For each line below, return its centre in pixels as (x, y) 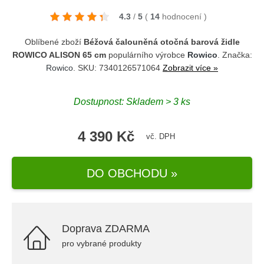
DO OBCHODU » (132, 173)
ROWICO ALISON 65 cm (59, 55)
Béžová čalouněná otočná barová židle (161, 42)
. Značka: (235, 55)
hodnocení (183, 16)
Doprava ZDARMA (106, 229)
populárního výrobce (146, 55)
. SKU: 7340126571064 (118, 68)
